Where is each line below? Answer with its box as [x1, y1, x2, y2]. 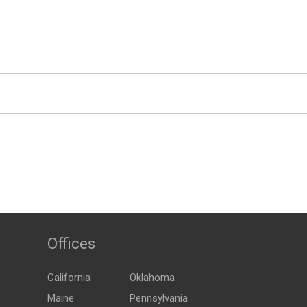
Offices [47, 235, 95, 252]
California [47, 271, 90, 284]
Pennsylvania [130, 292, 188, 304]
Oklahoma [130, 271, 175, 284]
